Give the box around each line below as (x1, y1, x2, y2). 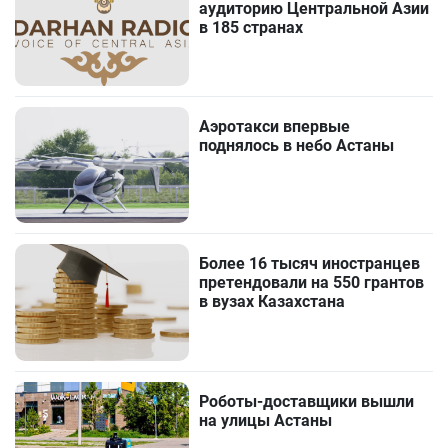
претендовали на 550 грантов (199, 273, 425, 293)
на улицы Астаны (199, 410, 333, 430)
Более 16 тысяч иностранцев (199, 254, 421, 274)
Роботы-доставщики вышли (199, 391, 415, 411)
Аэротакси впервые (199, 117, 351, 137)
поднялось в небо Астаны (199, 136, 395, 156)
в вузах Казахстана (199, 292, 346, 312)
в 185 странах (199, 18, 304, 38)
